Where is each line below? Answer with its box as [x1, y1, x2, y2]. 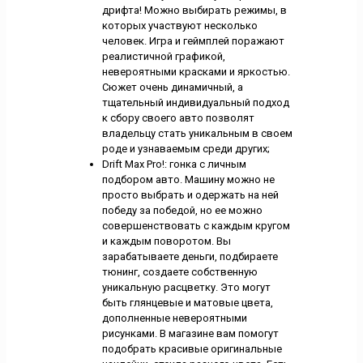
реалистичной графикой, [101, 50, 225, 63]
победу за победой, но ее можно [101, 204, 263, 217]
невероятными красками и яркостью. [101, 66, 290, 79]
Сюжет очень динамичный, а [101, 81, 243, 94]
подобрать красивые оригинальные [101, 343, 282, 356]
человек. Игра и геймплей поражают [101, 35, 284, 48]
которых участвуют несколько [101, 19, 258, 32]
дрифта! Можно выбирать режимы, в [101, 4, 287, 17]
